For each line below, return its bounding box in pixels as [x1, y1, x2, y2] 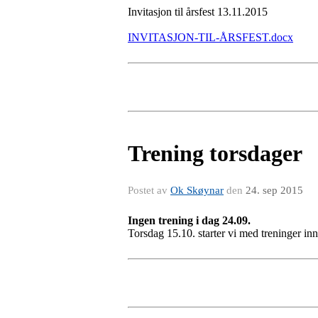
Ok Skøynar [170, 184, 224, 196]
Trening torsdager [128, 140, 302, 166]
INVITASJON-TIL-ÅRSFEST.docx [128, 31, 293, 43]
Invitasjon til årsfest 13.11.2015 [128, 5, 268, 18]
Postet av [128, 184, 170, 196]
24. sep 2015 [246, 184, 303, 196]
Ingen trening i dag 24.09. [128, 214, 251, 226]
